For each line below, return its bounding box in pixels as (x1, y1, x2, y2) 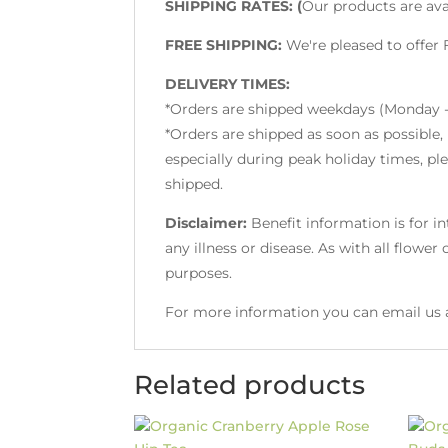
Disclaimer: (165, 213, 248, 232)
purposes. (165, 263, 233, 282)
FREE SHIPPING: (165, 35, 287, 54)
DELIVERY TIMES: (165, 74, 291, 93)
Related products (134, 369, 366, 402)
